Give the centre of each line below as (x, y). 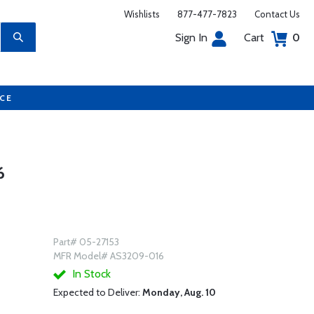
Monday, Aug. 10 (179, 292)
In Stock (90, 274)
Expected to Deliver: (97, 292)
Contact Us (277, 14)
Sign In (191, 37)
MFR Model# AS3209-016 (108, 256)
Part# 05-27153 (86, 242)
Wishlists (142, 14)
